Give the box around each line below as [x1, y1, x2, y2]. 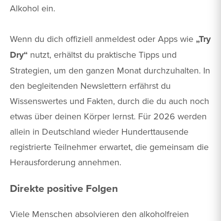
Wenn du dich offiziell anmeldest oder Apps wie [10, 33, 196, 45]
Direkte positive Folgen [10, 180, 118, 196]
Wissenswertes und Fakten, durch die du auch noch [10, 95, 209, 108]
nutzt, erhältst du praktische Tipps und [28, 48, 177, 61]
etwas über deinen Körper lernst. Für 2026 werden [10, 110, 207, 123]
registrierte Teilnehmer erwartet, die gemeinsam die [10, 141, 209, 153]
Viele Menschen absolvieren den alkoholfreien [10, 207, 189, 220]
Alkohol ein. [10, 2, 55, 15]
